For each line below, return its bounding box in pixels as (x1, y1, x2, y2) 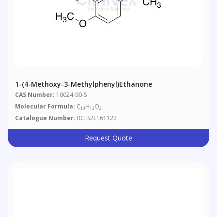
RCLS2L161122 (76, 114, 117, 123)
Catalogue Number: (15, 114, 76, 123)
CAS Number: (15, 91, 55, 99)
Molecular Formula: (15, 102, 76, 111)
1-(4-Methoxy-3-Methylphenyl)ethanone (15, 79, 153, 89)
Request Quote (84, 133, 132, 143)
